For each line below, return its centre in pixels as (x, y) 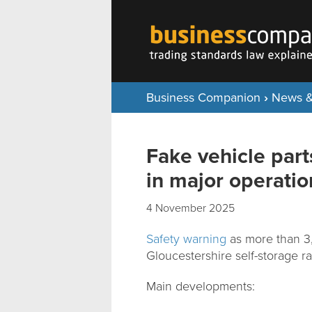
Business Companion (203, 97)
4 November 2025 (190, 208)
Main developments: (201, 286)
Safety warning (186, 239)
